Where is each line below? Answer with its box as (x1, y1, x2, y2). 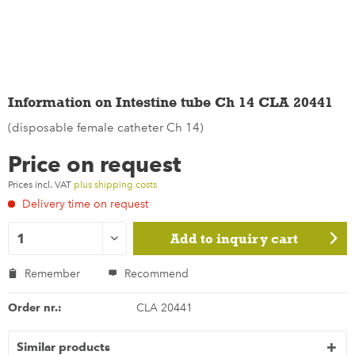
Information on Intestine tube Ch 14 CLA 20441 (8, 94, 333, 110)
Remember (25, 267, 80, 281)
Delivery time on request (19, 197, 148, 211)
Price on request (8, 151, 181, 177)
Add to (170, 231, 213, 246)
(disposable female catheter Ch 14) (8, 120, 204, 135)
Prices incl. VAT (8, 179, 74, 190)
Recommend (121, 267, 189, 281)
